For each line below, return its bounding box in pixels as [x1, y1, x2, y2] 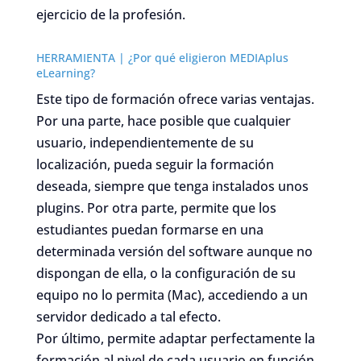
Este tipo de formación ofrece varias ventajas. [35, 89, 317, 108]
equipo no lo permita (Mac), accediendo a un [35, 285, 308, 304]
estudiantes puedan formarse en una [35, 220, 263, 239]
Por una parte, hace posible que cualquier [35, 111, 291, 130]
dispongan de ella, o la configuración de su [35, 263, 296, 282]
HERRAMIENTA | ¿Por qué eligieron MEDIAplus [35, 49, 288, 65]
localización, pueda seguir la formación [35, 155, 274, 173]
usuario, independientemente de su [35, 133, 254, 151]
